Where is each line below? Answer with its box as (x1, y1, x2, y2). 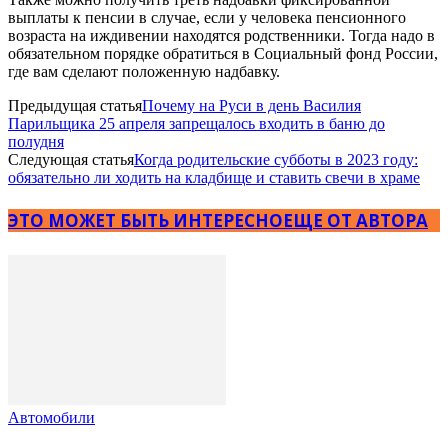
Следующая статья (8, 150, 134, 168)
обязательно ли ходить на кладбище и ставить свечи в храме (8, 168, 420, 186)
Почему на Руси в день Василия (142, 96, 361, 114)
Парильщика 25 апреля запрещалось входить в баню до (8, 114, 385, 132)
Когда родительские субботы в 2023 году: (134, 150, 418, 168)
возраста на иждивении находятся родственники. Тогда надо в (8, 26, 435, 44)
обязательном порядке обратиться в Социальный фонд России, (8, 44, 438, 62)
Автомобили (8, 408, 95, 426)
